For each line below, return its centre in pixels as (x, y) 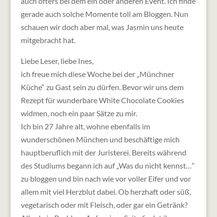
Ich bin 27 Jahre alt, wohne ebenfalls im (85, 126)
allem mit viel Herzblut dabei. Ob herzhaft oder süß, (106, 191)
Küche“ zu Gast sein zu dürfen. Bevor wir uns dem (102, 87)
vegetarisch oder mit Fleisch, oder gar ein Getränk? (104, 204)
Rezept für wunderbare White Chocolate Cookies (102, 100)
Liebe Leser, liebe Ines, (57, 61)
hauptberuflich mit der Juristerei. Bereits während (103, 152)
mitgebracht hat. (48, 40)
